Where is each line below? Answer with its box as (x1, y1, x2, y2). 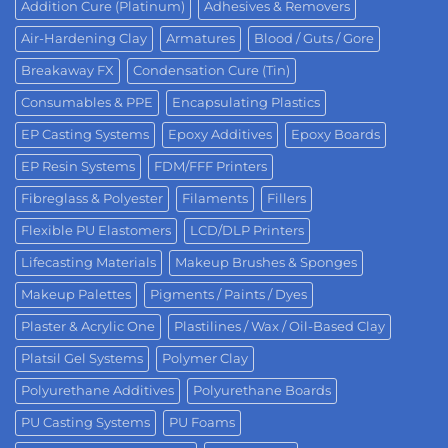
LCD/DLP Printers (190, 222, 304, 238)
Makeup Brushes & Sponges (175, 254, 357, 270)
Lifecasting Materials (21, 254, 156, 270)
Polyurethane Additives (21, 382, 174, 398)
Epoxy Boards (291, 126, 380, 142)
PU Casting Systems (21, 414, 150, 430)
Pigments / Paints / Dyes (150, 286, 307, 302)
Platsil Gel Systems (21, 350, 143, 366)
